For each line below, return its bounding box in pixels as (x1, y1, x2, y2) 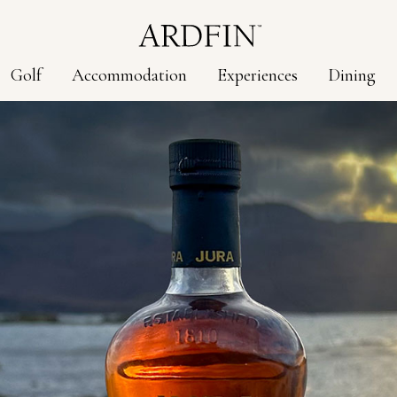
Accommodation (71, 65, 187, 86)
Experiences (216, 65, 298, 86)
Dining (327, 65, 376, 86)
